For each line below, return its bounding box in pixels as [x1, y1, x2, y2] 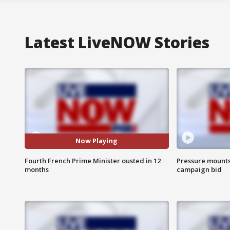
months [25, 164, 49, 174]
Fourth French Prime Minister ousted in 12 [25, 156, 161, 165]
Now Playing [75, 136, 118, 146]
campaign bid [176, 164, 222, 174]
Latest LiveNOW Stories [25, 31, 209, 53]
